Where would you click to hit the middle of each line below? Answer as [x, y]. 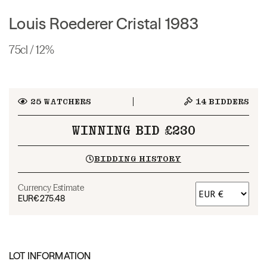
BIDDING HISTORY [137, 159]
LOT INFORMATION [50, 255]
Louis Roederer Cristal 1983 [104, 24]
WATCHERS [66, 101]
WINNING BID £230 [133, 130]
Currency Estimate [51, 187]
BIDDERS [228, 101]
